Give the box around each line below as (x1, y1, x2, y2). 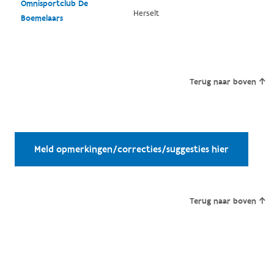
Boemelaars (20, 12, 63, 24)
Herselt (133, 7, 159, 19)
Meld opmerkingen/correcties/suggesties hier (34, 143, 229, 155)
